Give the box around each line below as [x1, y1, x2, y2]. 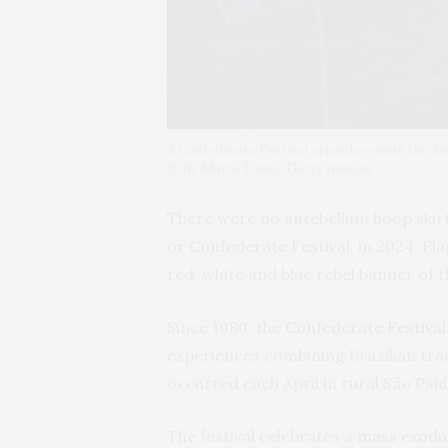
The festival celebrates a [167, 425, 357, 446]
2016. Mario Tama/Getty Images [167, 159, 372, 177]
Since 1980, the [167, 316, 285, 337]
